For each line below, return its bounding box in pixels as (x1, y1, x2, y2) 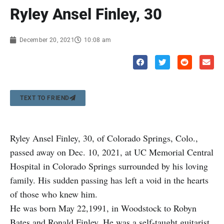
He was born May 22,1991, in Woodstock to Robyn (10, 201, 196, 214)
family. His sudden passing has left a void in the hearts (10, 173, 208, 186)
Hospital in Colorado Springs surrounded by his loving (10, 159, 208, 172)
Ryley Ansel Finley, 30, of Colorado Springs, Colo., (10, 131, 198, 144)
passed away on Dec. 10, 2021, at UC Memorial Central (10, 145, 213, 158)
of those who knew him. (10, 187, 97, 200)
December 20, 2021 (19, 36, 74, 43)
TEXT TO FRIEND (20, 94, 69, 101)
